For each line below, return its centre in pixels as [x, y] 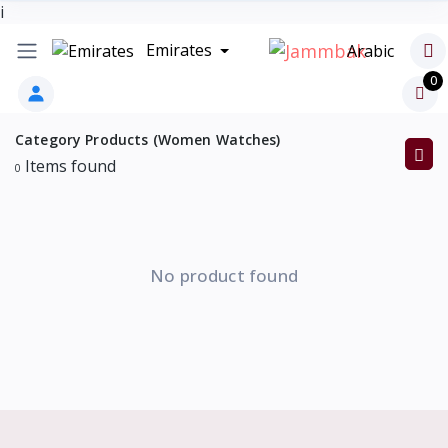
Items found [68, 166]
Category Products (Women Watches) [148, 140]
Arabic [371, 50]
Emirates [178, 49]
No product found [224, 276]
